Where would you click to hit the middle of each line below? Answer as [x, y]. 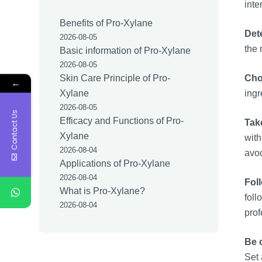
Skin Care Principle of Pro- [115, 78]
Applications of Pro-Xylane [115, 164]
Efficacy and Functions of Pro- [122, 121]
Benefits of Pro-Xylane [106, 23]
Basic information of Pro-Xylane [125, 51]
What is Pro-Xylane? [103, 191]
